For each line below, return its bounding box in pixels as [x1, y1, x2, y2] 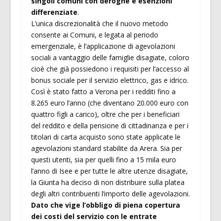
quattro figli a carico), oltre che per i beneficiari [31, 110, 180, 119]
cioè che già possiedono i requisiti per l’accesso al [31, 64, 189, 74]
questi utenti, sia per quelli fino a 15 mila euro [31, 155, 176, 165]
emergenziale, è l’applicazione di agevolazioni [31, 41, 175, 51]
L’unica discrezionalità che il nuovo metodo [31, 19, 168, 29]
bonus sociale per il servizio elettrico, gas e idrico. [31, 75, 188, 85]
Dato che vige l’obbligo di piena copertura [31, 200, 180, 210]
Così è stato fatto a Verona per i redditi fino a [31, 87, 176, 97]
